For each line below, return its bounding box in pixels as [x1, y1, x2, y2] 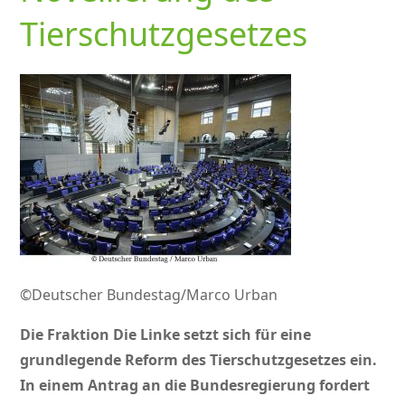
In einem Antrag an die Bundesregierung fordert [20, 375, 371, 396]
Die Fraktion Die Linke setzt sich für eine [20, 325, 312, 345]
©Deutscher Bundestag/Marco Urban [20, 285, 278, 306]
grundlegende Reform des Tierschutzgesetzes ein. [20, 350, 378, 371]
